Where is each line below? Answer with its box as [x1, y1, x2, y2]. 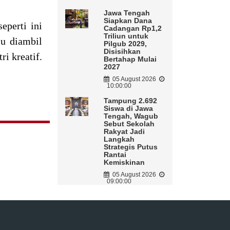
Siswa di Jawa [103, 104, 153, 113]
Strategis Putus [103, 143, 158, 151]
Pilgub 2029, [103, 40, 147, 48]
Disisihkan [103, 47, 141, 56]
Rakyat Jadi [103, 127, 145, 136]
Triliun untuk [103, 32, 148, 41]
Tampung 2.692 [103, 97, 157, 105]
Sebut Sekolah [103, 120, 155, 128]
